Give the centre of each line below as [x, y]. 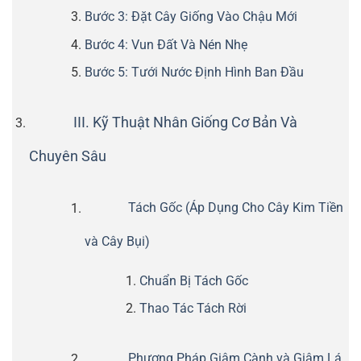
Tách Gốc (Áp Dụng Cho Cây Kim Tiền [236, 208]
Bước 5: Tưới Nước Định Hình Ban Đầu [194, 73]
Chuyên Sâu [67, 157]
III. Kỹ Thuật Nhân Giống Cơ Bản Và [185, 122]
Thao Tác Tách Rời [193, 309]
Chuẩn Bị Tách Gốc [194, 280]
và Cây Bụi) [117, 241]
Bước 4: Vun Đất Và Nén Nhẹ [166, 44]
